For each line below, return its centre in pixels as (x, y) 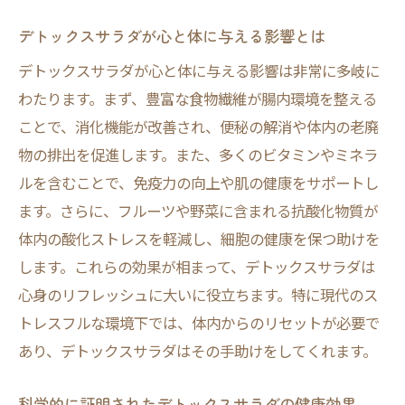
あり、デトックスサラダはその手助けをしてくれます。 (198, 351)
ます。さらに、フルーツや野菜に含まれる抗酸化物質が (198, 211)
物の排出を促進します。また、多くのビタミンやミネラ (198, 155)
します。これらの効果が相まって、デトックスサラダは (197, 267)
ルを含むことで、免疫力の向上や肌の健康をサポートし (198, 183)
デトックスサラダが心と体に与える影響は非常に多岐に (199, 71)
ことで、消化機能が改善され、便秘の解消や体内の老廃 (198, 127)
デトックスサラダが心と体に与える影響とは (172, 36)
